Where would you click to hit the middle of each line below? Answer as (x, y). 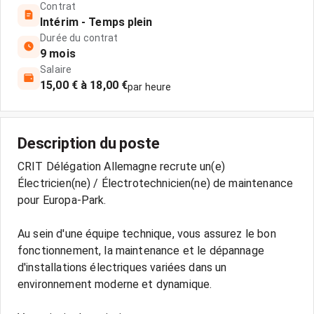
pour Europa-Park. (62, 200)
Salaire (56, 69)
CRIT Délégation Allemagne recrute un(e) (121, 166)
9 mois (58, 54)
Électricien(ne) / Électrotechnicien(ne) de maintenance (156, 183)
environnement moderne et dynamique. (115, 284)
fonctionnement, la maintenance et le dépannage (141, 251)
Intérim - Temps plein (96, 22)
